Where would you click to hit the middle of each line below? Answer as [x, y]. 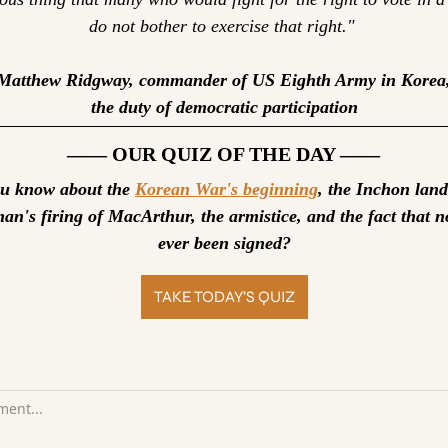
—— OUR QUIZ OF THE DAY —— [224, 154]
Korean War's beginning [226, 189]
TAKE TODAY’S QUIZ [224, 297]
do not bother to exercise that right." [224, 26]
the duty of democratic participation [224, 107]
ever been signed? [224, 243]
